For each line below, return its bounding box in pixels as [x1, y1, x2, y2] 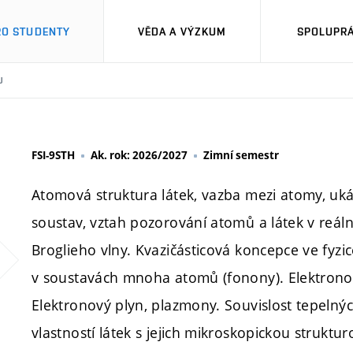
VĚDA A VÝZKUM [137, 24, 227, 38]
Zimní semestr [203, 148, 279, 162]
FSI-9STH [32, 148, 75, 162]
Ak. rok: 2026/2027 [91, 148, 188, 162]
